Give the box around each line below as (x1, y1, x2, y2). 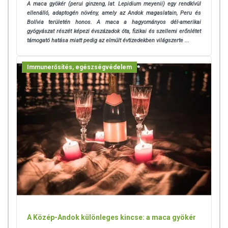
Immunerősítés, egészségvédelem (27, 64, 132, 71)
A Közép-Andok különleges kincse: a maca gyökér (27, 213, 196, 221)
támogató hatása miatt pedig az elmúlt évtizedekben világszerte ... (27, 37, 189, 44)
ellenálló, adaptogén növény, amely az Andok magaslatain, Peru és (27, 10, 201, 17)
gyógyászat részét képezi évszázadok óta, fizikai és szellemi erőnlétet (27, 28, 201, 35)
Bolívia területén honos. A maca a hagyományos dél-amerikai (27, 19, 201, 26)
